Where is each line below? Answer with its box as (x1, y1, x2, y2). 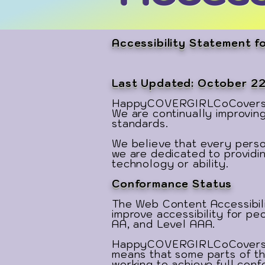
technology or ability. (112, 157, 229, 170)
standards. (112, 117, 169, 130)
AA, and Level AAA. (112, 218, 216, 231)
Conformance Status (112, 177, 232, 190)
